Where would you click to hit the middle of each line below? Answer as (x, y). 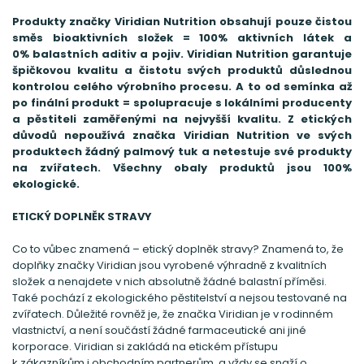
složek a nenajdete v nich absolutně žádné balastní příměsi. (169, 281)
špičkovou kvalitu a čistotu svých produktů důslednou (182, 70)
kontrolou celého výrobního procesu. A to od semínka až (182, 86)
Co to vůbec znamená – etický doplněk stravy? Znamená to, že (178, 249)
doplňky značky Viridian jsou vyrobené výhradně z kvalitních (169, 265)
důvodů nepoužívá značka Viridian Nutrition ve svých (182, 135)
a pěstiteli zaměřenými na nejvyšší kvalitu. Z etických (182, 119)
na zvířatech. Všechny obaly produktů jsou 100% (182, 167)
